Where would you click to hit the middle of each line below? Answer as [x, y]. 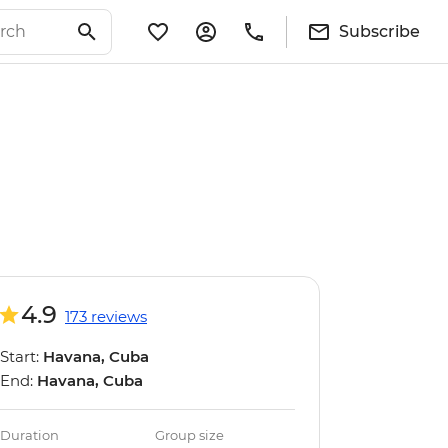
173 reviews [106, 316]
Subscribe [379, 31]
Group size [190, 435]
